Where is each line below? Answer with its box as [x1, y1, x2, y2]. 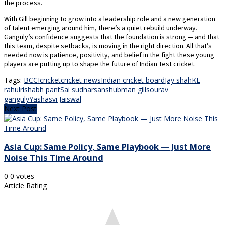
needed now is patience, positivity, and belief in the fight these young [4, 50, 214, 60]
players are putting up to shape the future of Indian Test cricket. [4, 59, 196, 69]
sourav [146, 85, 168, 95]
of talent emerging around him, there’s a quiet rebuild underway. [4, 23, 197, 33]
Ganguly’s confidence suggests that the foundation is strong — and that [4, 32, 219, 42]
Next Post [4, 104, 37, 114]
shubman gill [105, 85, 146, 95]
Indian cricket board [101, 75, 165, 85]
